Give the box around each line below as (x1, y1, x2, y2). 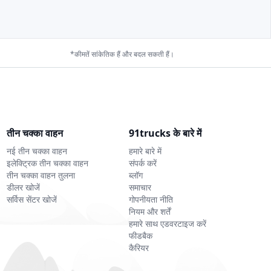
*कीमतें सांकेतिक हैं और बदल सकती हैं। (70, 49, 174, 59)
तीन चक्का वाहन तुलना (6, 169, 75, 181)
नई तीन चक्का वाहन (6, 145, 67, 157)
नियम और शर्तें (129, 206, 171, 218)
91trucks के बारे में (129, 126, 202, 140)
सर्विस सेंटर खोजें (6, 194, 57, 206)
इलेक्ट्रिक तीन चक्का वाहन (6, 157, 88, 169)
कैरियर (129, 242, 149, 254)
